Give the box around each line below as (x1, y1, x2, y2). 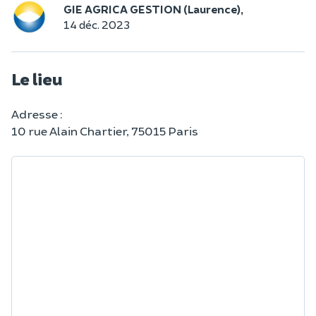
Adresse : (11, 107, 62, 121)
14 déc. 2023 (63, 18, 130, 31)
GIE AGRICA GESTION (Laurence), (63, 2, 243, 16)
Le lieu (11, 68, 63, 89)
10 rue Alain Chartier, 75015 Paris (11, 123, 198, 138)
